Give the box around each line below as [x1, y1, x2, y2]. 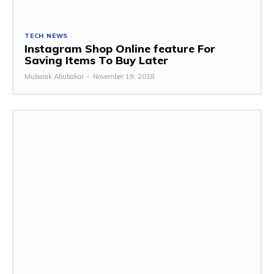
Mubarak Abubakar [24, 72, 84, 81]
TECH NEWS [24, 31, 68, 40]
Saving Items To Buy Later [24, 53, 168, 67]
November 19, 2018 [93, 72, 155, 81]
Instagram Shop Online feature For [24, 41, 215, 56]
